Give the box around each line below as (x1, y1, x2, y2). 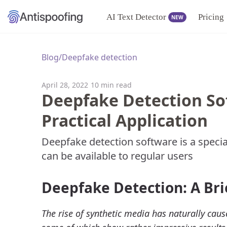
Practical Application (41, 109, 208, 131)
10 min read (90, 80, 132, 90)
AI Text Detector (106, 12, 166, 22)
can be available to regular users (41, 149, 193, 163)
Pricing (198, 12, 224, 22)
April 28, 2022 (41, 80, 88, 90)
